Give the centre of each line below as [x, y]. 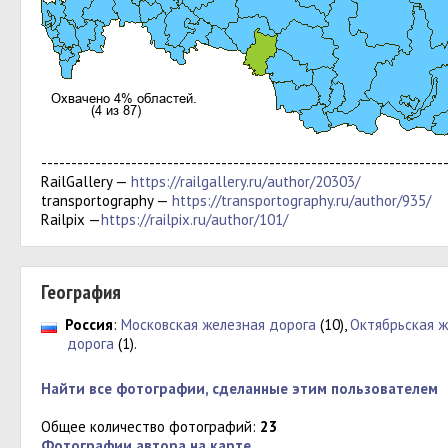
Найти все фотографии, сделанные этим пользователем [239, 388]
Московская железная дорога [218, 324]
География [81, 292]
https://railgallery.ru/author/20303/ [245, 181]
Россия [89, 324]
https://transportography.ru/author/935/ [301, 200]
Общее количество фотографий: [150, 426]
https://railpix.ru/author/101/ [194, 219]
